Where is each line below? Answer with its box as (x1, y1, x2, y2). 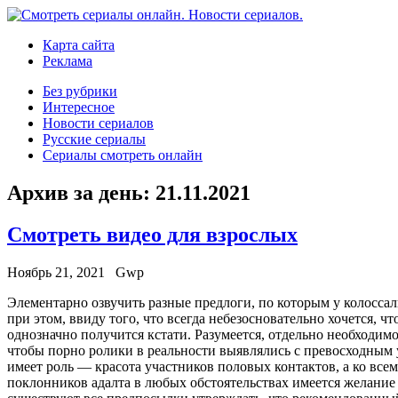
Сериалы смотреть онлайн (43, 147, 203, 163)
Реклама (43, 53, 92, 68)
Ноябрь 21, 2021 (7, 264, 105, 280)
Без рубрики (43, 84, 117, 99)
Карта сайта (43, 37, 115, 52)
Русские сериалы (43, 131, 146, 147)
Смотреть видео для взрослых (7, 222, 298, 246)
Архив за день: (7, 180, 155, 204)
